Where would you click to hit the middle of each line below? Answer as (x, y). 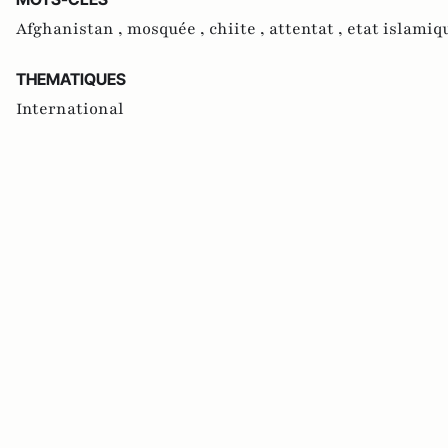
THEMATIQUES (71, 79)
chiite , (239, 29)
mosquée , (168, 29)
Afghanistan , (71, 29)
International (70, 109)
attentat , (308, 29)
